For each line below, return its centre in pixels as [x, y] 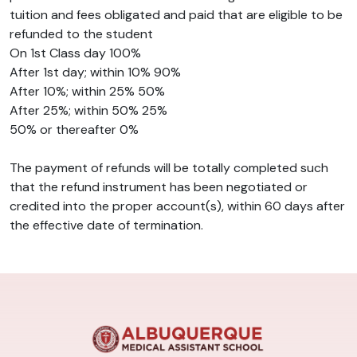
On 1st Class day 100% [75, 53]
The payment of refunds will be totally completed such [169, 168]
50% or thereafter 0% [74, 130]
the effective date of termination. [106, 226]
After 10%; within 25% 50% [87, 92]
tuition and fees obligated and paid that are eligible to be [176, 15]
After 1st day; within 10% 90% [95, 73]
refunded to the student [81, 34]
